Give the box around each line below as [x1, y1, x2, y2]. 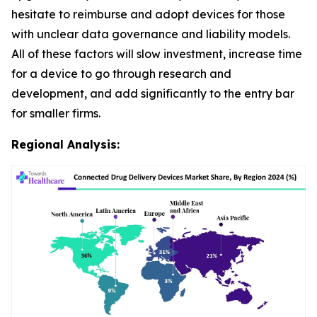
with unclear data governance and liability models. [11, 26, 290, 41]
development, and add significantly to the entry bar [11, 86, 294, 100]
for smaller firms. [11, 105, 100, 120]
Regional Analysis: [11, 137, 120, 151]
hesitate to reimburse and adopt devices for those [11, 6, 285, 21]
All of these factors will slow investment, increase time [11, 46, 302, 61]
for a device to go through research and [11, 66, 231, 81]
